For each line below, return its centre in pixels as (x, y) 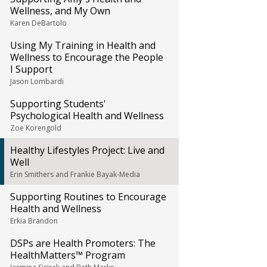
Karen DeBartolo (38, 23)
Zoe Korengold (36, 128)
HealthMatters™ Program (68, 255)
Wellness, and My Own (60, 11)
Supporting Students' (58, 104)
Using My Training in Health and (83, 45)
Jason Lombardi (37, 81)
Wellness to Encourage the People (87, 57)
